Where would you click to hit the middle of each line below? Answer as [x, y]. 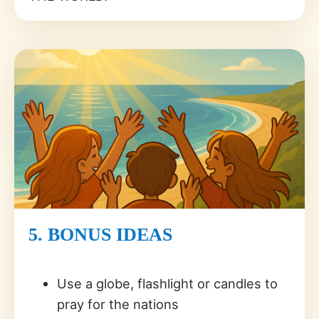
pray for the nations [118, 304]
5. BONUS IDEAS [100, 235]
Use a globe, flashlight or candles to [167, 284]
